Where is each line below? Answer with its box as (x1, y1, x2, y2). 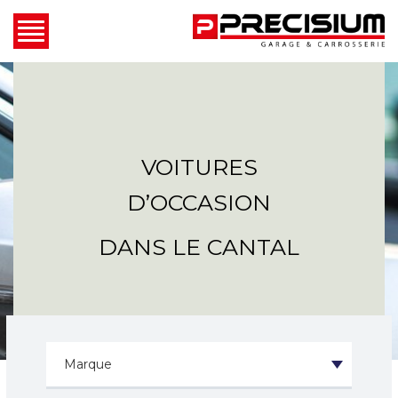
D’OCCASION (127, 188, 271, 216)
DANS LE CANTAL (99, 233, 299, 260)
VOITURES (140, 153, 258, 180)
